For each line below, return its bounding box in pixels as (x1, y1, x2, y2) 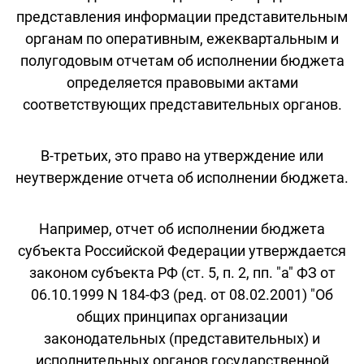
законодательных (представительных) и (44, 329, 320, 347)
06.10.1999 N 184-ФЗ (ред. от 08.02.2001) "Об (31, 285, 333, 303)
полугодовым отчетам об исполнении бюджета (19, 51, 344, 69)
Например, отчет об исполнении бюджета (39, 219, 325, 237)
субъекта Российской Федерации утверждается (18, 241, 346, 259)
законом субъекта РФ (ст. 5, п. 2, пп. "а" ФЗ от (28, 263, 336, 281)
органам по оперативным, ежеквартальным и (25, 29, 339, 47)
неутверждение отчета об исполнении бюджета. (15, 168, 349, 186)
